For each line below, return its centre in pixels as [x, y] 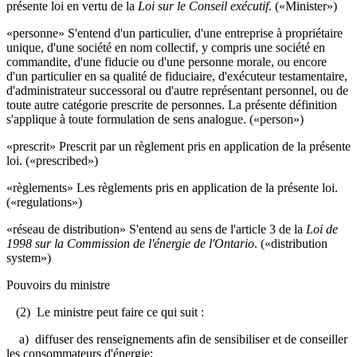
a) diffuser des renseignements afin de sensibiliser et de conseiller [177, 339]
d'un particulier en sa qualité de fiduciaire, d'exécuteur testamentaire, [177, 76]
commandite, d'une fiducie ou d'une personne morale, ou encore [167, 61]
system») [29, 257]
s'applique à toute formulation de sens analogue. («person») [155, 119]
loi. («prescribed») [52, 160]
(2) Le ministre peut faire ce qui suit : [105, 312]
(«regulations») [44, 202]
